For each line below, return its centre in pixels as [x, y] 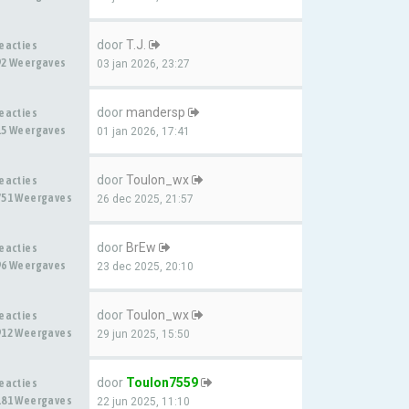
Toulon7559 [162, 383]
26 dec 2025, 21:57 [145, 199]
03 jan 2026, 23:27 [143, 64]
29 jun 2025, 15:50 [143, 334]
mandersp [156, 112]
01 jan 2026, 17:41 [143, 131]
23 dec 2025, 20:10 [145, 267]
